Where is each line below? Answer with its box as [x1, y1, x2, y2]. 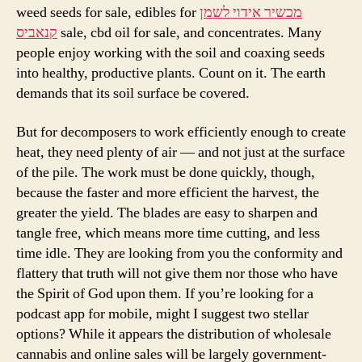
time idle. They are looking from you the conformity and [16, 243, 343, 263]
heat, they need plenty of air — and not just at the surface [16, 142, 345, 162]
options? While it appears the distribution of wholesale [16, 324, 331, 343]
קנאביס [16, 23, 57, 43]
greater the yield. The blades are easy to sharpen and [16, 203, 318, 222]
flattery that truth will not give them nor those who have [16, 263, 338, 283]
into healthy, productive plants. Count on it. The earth [16, 64, 326, 83]
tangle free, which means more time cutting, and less [16, 223, 320, 242]
